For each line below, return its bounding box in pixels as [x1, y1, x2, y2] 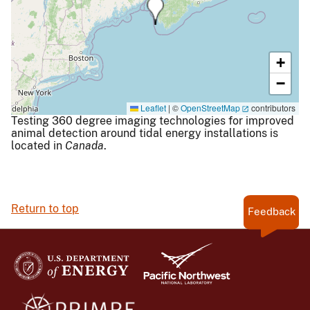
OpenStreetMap [181, 102, 240, 114]
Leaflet [138, 102, 166, 114]
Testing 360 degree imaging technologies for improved [11, 113, 294, 127]
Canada [65, 138, 104, 152]
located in [11, 138, 62, 152]
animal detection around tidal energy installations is [11, 126, 278, 140]
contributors [249, 102, 295, 114]
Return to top [11, 202, 79, 216]
